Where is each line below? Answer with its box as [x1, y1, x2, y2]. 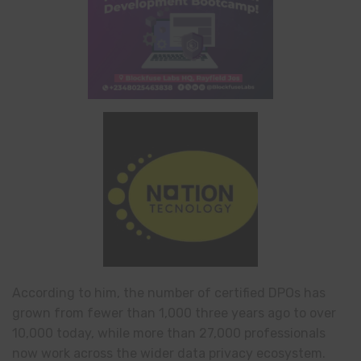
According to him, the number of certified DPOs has [12, 284, 326, 301]
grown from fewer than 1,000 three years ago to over [12, 305, 336, 321]
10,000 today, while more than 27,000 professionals [12, 325, 326, 341]
